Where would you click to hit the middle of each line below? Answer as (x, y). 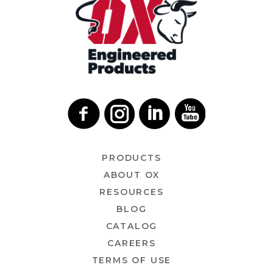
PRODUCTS (132, 158)
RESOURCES (132, 192)
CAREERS (132, 243)
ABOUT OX (132, 175)
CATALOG (132, 226)
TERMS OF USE (132, 260)
